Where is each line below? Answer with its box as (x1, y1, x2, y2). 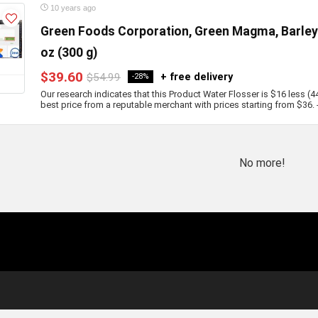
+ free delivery (160, 71, 233, 83)
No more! (238, 156, 285, 170)
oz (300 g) (40, 45, 97, 60)
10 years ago (48, 4, 96, 12)
